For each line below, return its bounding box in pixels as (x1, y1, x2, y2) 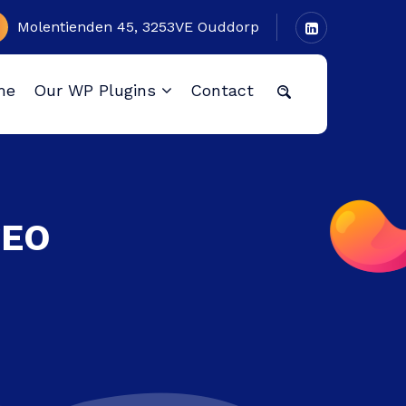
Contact (190, 81, 254, 100)
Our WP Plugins (34, 81, 156, 100)
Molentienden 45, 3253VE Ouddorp (17, 18, 259, 35)
